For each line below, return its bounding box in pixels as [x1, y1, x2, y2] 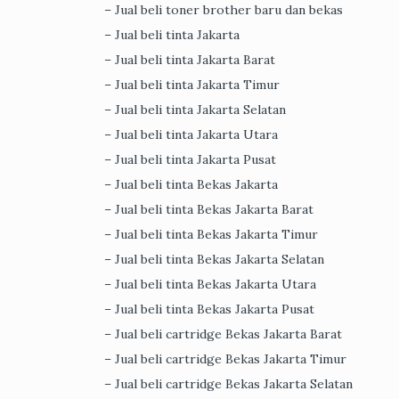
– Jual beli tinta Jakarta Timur [104, 77, 280, 94]
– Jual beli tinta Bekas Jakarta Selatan [104, 251, 324, 268]
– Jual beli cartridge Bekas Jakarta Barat [104, 326, 342, 343]
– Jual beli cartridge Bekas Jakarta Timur [104, 351, 346, 368]
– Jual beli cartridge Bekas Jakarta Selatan [104, 376, 353, 393]
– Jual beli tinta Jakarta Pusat [104, 151, 276, 168]
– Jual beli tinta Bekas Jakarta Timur [104, 226, 318, 243]
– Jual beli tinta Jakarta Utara [104, 126, 278, 143]
